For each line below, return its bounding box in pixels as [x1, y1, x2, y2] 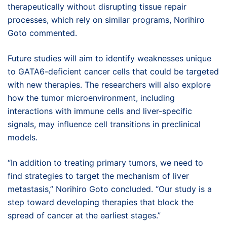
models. [8, 132, 37, 143]
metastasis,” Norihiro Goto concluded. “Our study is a [8, 184, 212, 195]
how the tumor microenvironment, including [8, 93, 175, 103]
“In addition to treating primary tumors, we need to [8, 158, 203, 168]
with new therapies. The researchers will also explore [8, 80, 211, 90]
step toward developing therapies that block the [8, 197, 194, 208]
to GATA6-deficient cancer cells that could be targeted [8, 66, 219, 77]
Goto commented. [8, 28, 77, 39]
